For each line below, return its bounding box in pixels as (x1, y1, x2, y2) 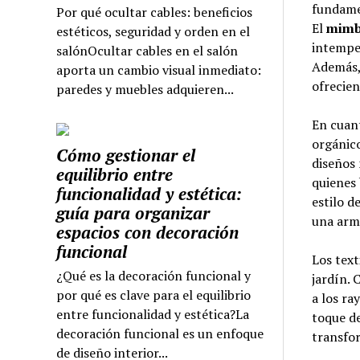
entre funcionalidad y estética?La (56, 305, 250, 324)
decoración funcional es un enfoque (56, 325, 264, 343)
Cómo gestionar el (56, 144, 196, 167)
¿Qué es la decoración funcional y (56, 267, 252, 285)
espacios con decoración (56, 221, 239, 244)
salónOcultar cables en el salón (56, 42, 239, 60)
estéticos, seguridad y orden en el (56, 22, 251, 41)
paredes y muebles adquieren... (56, 80, 235, 99)
